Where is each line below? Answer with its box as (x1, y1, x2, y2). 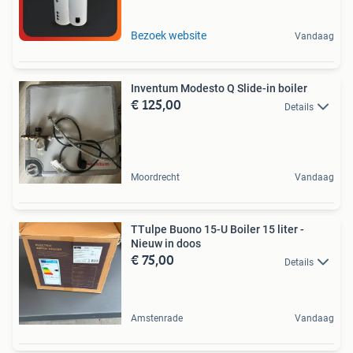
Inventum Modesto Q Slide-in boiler (131, 82, 307, 95)
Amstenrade (131, 313, 183, 325)
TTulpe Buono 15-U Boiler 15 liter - (131, 223, 304, 236)
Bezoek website (131, 29, 206, 43)
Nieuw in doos (131, 237, 201, 251)
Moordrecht (131, 172, 180, 184)
